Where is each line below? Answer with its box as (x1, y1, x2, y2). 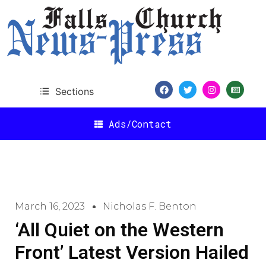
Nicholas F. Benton (103, 201, 197, 212)
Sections (55, 85, 94, 97)
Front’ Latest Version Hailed (15, 241, 249, 264)
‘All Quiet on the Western (15, 218, 224, 241)
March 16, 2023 (15, 201, 85, 212)
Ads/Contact (109, 117, 172, 130)
